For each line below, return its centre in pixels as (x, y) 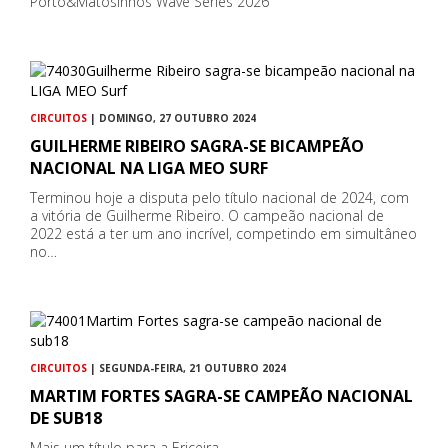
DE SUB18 (66, 418)
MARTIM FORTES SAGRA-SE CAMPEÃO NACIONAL (221, 396)
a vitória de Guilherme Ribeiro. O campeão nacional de (207, 216)
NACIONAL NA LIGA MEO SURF (149, 168)
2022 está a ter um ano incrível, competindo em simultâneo (223, 234)
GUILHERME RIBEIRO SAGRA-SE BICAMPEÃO (197, 146)
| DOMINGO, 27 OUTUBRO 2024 (171, 118)
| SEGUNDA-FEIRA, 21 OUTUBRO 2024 (186, 368)
